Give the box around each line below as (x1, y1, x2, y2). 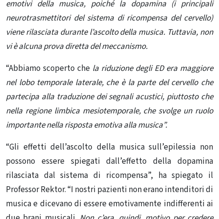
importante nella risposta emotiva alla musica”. (6, 119, 167, 131)
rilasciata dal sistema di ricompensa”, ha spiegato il (6, 169, 213, 181)
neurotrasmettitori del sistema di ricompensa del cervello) (6, 12, 213, 24)
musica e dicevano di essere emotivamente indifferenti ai (6, 197, 213, 210)
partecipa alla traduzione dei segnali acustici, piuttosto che (6, 90, 213, 103)
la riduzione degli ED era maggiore (90, 62, 213, 74)
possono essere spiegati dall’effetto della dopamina (6, 155, 213, 167)
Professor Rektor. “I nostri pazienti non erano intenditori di (6, 183, 213, 196)
